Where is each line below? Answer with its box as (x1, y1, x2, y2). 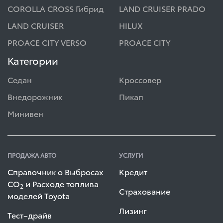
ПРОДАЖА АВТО (7, 151, 56, 160)
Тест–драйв (7, 209, 52, 221)
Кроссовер (119, 74, 161, 86)
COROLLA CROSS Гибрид (7, 2, 104, 14)
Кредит (119, 166, 147, 178)
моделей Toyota (7, 190, 70, 202)
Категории (7, 53, 58, 68)
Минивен (7, 108, 43, 119)
